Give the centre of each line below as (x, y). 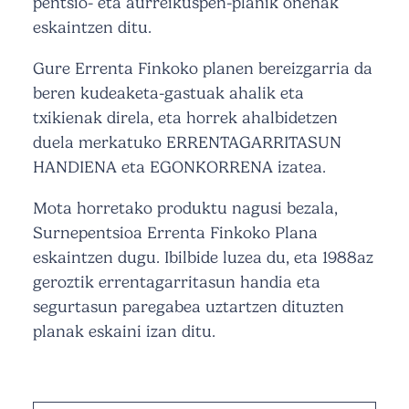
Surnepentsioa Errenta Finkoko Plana (175, 233)
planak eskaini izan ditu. (124, 332)
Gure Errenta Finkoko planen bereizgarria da (203, 69)
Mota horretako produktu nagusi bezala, (185, 209)
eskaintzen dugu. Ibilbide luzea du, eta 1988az (203, 258)
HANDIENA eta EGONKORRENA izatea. (179, 168)
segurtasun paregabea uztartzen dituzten (189, 307)
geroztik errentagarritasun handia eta (177, 283)
